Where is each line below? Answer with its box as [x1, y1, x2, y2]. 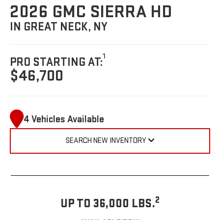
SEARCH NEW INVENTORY [65, 136, 146, 146]
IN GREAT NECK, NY [10, 19, 108, 34]
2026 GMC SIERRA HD [10, 1, 173, 23]
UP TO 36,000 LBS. [60, 196, 155, 211]
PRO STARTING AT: [10, 55, 103, 70]
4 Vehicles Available [24, 113, 105, 125]
